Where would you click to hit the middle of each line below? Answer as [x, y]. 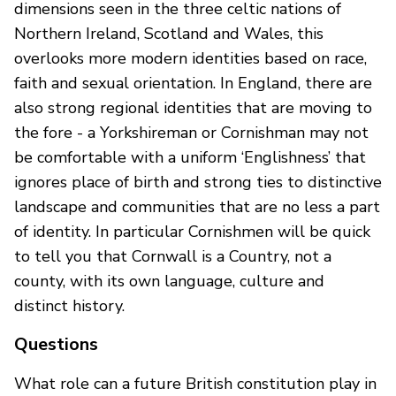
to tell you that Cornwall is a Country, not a [173, 256]
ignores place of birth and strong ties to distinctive [198, 182]
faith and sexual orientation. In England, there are [193, 83]
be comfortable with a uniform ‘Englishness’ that [190, 157]
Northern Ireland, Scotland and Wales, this [169, 33]
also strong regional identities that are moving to [193, 107]
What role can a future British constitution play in [195, 383]
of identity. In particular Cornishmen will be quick [192, 231]
